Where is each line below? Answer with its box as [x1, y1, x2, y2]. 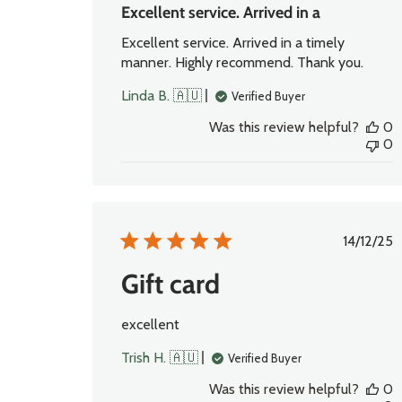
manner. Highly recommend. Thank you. [121, 54, 364, 72]
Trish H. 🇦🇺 [121, 349, 199, 367]
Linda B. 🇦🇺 [121, 87, 203, 105]
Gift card [121, 267, 221, 301]
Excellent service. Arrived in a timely [121, 34, 345, 52]
